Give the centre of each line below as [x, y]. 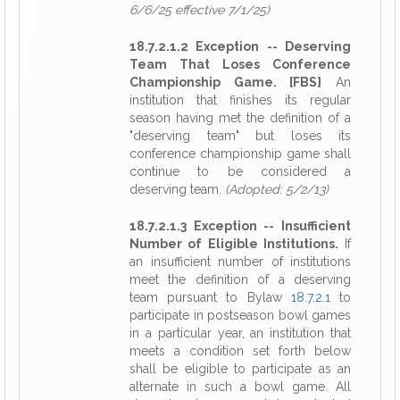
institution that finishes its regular [240, 100]
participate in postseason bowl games [240, 315]
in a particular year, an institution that [240, 333]
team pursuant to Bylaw [210, 297]
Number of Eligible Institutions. [234, 244]
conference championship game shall [240, 154]
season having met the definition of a [240, 118]
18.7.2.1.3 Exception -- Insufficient [240, 226]
